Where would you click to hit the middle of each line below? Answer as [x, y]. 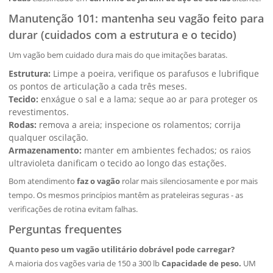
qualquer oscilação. [49, 137]
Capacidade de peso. [202, 263]
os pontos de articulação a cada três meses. [98, 86]
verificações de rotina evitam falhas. [73, 209]
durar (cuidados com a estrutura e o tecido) [123, 35]
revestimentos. [39, 112]
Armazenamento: [45, 150]
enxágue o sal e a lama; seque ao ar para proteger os [148, 99]
